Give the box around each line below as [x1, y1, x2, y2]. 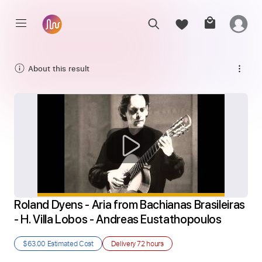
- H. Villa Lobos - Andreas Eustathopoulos [14, 212, 222, 226]
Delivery [111, 239, 137, 248]
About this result [28, 63, 89, 74]
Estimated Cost [45, 239, 94, 248]
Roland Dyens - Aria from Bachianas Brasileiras [14, 198, 245, 212]
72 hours [137, 239, 164, 248]
